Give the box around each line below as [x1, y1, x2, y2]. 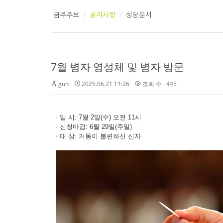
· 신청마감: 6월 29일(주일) [56, 123, 132, 130]
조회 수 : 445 [141, 80, 177, 88]
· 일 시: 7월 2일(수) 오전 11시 [56, 113, 141, 121]
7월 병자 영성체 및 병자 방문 [51, 60, 184, 74]
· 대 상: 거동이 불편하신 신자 [56, 132, 141, 140]
